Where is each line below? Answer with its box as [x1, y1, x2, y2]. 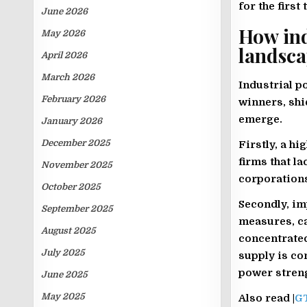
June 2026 [41, 6, 88, 16]
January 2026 [41, 116, 103, 126]
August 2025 [41, 225, 96, 236]
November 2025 [41, 160, 112, 170]
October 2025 [41, 182, 101, 192]
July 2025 [41, 247, 85, 258]
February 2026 [41, 94, 106, 104]
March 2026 [41, 72, 95, 82]
